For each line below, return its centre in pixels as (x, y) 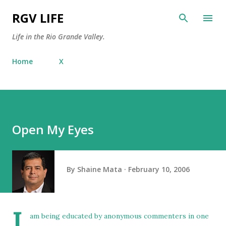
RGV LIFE (38, 18)
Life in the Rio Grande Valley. (59, 37)
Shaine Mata (100, 169)
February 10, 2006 (159, 169)
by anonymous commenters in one (152, 216)
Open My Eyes (53, 129)
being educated (68, 216)
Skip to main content (113, 13)
